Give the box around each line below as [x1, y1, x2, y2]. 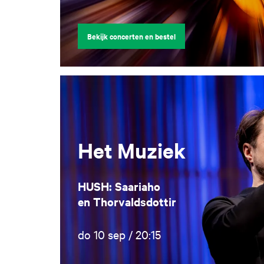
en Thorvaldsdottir [78, 194, 176, 210]
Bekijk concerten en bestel [87, 31, 176, 42]
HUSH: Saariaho [78, 179, 163, 194]
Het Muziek [78, 137, 186, 164]
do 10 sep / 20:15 [78, 227, 161, 242]
